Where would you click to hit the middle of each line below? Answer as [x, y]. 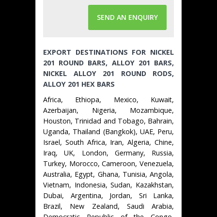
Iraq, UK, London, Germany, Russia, [108, 153]
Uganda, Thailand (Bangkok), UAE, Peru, [108, 131]
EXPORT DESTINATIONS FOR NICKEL [108, 52]
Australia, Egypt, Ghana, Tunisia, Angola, [108, 174]
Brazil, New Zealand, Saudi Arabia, [108, 206]
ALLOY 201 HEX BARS [79, 84]
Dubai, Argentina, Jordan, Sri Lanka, [108, 195]
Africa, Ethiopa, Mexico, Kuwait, [108, 99]
